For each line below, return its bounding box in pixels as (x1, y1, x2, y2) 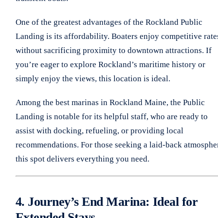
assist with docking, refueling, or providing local (16, 126, 183, 135)
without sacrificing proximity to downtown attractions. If (16, 45, 212, 55)
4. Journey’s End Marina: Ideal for (16, 194, 198, 209)
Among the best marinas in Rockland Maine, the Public (16, 97, 205, 107)
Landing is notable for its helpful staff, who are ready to (16, 111, 208, 121)
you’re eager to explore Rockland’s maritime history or (16, 59, 205, 69)
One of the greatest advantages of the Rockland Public (16, 17, 202, 27)
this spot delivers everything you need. (16, 154, 149, 163)
